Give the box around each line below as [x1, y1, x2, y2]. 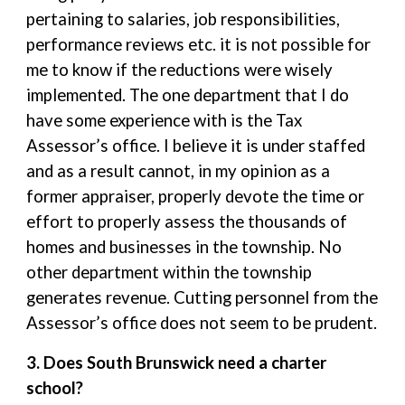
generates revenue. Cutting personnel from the [26, 287, 379, 307]
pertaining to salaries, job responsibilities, [26, 9, 341, 29]
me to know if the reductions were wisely [26, 60, 334, 80]
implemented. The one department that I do [26, 85, 350, 105]
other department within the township [26, 262, 313, 282]
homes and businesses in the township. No [26, 237, 343, 257]
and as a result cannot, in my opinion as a [26, 161, 331, 181]
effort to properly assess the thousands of [26, 212, 348, 231]
